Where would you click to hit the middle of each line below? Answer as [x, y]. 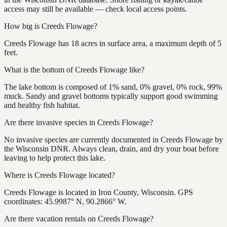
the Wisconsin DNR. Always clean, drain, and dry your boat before [111, 148]
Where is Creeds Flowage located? [60, 175]
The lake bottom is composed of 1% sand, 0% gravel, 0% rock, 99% [113, 87]
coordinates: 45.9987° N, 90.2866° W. [65, 201]
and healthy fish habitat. [42, 105]
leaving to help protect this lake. [55, 158]
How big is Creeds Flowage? [51, 26]
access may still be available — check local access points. [96, 9]
